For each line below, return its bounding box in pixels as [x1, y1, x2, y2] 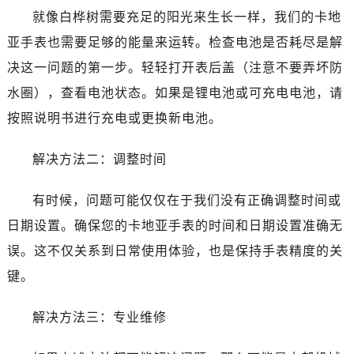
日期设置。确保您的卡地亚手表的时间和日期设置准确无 [6, 219, 343, 233]
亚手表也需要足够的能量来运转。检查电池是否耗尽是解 [6, 36, 343, 50]
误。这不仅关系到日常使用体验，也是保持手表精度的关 [6, 244, 343, 258]
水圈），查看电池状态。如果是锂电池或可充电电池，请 [6, 86, 343, 100]
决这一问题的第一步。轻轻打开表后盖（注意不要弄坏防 [6, 61, 343, 75]
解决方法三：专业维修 [32, 311, 167, 325]
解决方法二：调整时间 [32, 153, 167, 167]
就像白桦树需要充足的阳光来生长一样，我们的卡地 [32, 10, 341, 24]
